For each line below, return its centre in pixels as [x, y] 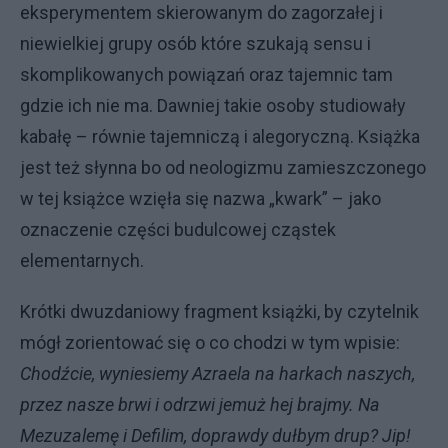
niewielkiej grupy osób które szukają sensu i [195, 44]
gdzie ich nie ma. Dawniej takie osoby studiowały [213, 106]
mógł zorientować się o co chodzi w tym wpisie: [210, 343]
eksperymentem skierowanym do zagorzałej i [201, 13]
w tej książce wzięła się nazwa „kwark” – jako [200, 199]
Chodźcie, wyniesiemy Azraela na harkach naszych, [217, 374]
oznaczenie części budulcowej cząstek [178, 230]
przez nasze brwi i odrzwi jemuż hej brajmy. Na [200, 405]
